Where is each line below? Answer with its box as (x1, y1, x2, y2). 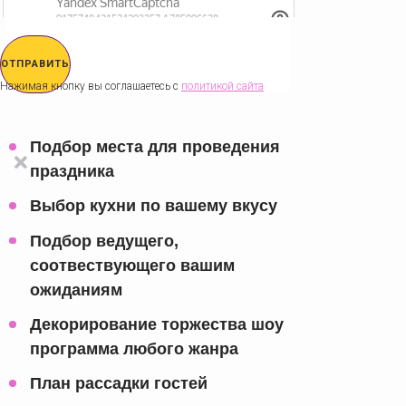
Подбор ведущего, (29, 231, 179, 250)
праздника (29, 162, 114, 181)
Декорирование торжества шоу (29, 314, 284, 333)
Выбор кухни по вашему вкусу (29, 197, 277, 216)
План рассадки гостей (29, 374, 208, 393)
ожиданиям (29, 280, 122, 299)
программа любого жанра (29, 339, 238, 358)
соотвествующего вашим (29, 256, 235, 275)
